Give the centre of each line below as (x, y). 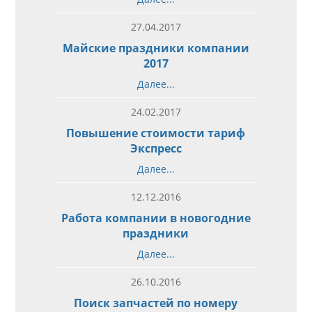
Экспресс (156, 148)
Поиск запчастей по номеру (156, 303)
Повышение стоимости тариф (156, 133)
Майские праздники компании (156, 48)
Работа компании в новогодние (156, 218)
